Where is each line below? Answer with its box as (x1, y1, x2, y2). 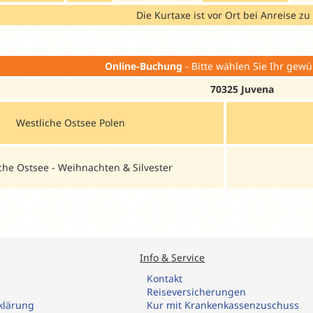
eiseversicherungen (153, 284, 247, 298)
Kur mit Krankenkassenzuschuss (147, 298, 300, 312)
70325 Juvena (210, 82, 274, 96)
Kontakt (147, 271, 183, 285)
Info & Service (140, 250, 205, 264)
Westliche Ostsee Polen (15, 115, 125, 129)
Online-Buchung (104, 59, 182, 73)
